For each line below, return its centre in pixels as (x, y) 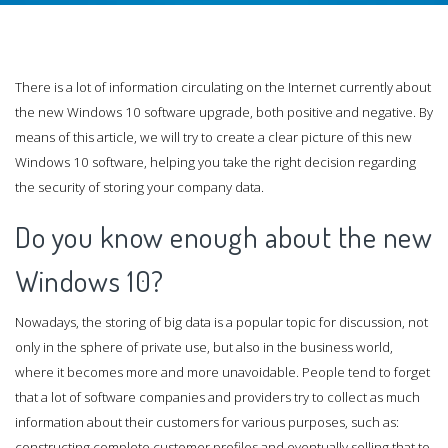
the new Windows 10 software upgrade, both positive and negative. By (224, 112)
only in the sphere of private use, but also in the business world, (204, 346)
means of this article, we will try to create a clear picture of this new (213, 137)
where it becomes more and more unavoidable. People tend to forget (222, 371)
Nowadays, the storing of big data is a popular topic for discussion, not (221, 321)
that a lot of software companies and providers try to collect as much (217, 396)
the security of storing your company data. (139, 187)
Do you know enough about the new (223, 236)
